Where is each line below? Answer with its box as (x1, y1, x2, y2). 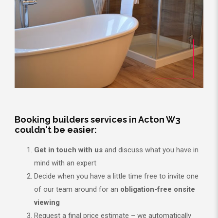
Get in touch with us (34, 145, 103, 154)
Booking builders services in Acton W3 (15, 114, 181, 125)
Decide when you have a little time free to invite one (34, 171, 199, 181)
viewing (34, 198, 60, 207)
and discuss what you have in (103, 145, 199, 154)
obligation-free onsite (120, 184, 195, 194)
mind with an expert (34, 158, 96, 167)
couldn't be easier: (15, 124, 97, 135)
